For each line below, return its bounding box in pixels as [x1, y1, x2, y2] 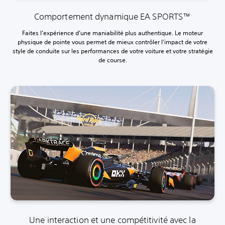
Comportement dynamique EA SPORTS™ [34, 11, 191, 22]
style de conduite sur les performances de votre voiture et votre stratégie [12, 46, 213, 55]
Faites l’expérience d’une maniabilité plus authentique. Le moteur [22, 28, 203, 37]
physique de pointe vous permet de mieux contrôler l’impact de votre [18, 37, 207, 46]
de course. [98, 55, 127, 64]
